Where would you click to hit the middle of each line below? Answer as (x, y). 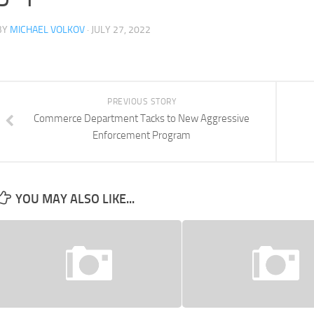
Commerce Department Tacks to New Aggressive (142, 118)
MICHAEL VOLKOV (47, 30)
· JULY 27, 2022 (118, 30)
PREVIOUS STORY (142, 102)
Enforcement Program (142, 135)
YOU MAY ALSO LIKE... (75, 199)
